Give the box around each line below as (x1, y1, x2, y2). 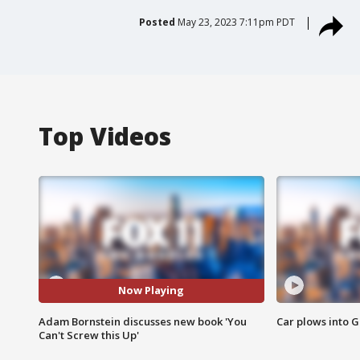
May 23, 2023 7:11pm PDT (177, 14, 295, 29)
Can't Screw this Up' (39, 327, 139, 342)
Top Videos (39, 119, 171, 153)
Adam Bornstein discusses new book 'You (39, 313, 247, 329)
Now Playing (118, 283, 185, 298)
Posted (138, 14, 175, 29)
